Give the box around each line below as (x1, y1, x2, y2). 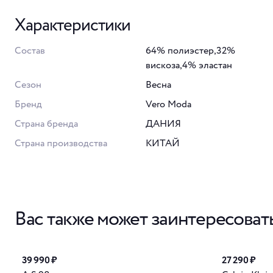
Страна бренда (15, 116, 78, 131)
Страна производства (15, 136, 107, 151)
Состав (15, 43, 45, 58)
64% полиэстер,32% (146, 43, 235, 58)
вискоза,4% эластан (146, 58, 232, 73)
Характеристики (15, 12, 131, 38)
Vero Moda (146, 97, 191, 112)
